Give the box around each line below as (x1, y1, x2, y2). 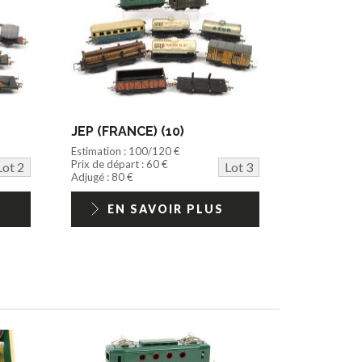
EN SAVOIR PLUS (107, 201, 224, 216)
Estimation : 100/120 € (71, 144, 181, 158)
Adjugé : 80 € (71, 170, 134, 183)
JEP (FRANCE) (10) (71, 123, 185, 139)
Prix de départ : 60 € (71, 157, 169, 170)
